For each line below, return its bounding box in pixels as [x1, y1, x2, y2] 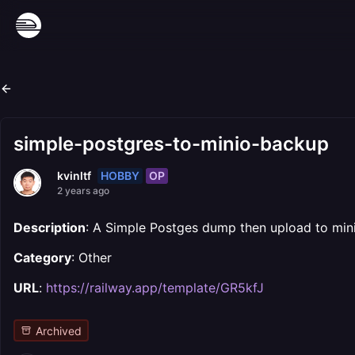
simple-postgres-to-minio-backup [13, 132, 329, 155]
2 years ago [57, 185, 109, 197]
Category [13, 250, 71, 265]
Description [13, 219, 86, 235]
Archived [35, 323, 82, 338]
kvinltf [57, 169, 91, 182]
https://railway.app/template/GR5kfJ [46, 280, 264, 296]
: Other [71, 250, 112, 265]
